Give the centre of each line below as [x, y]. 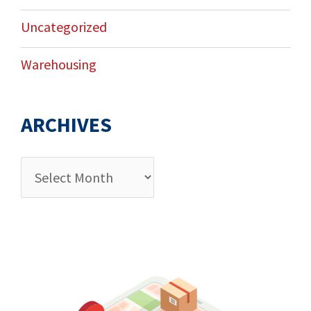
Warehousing [58, 65]
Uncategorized [64, 27]
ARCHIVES [66, 125]
